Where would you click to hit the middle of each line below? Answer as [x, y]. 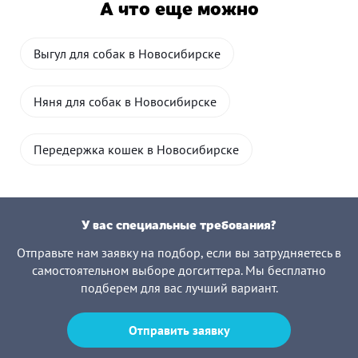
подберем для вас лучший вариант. [179, 288]
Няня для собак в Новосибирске [125, 101]
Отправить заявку [179, 330]
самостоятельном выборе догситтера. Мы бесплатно [179, 270]
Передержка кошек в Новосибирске [136, 149]
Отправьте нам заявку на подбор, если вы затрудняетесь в [179, 253]
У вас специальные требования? [179, 224]
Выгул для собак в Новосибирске [127, 54]
